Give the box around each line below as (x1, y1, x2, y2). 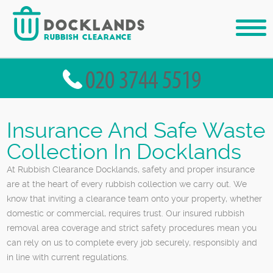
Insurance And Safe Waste (7, 117, 266, 143)
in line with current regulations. (7, 252, 129, 262)
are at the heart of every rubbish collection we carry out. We (7, 179, 247, 189)
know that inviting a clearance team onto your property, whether (7, 193, 263, 204)
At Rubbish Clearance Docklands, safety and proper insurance (7, 164, 255, 174)
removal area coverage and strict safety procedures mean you (7, 222, 257, 233)
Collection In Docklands (7, 138, 242, 164)
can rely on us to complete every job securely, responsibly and (7, 237, 258, 247)
